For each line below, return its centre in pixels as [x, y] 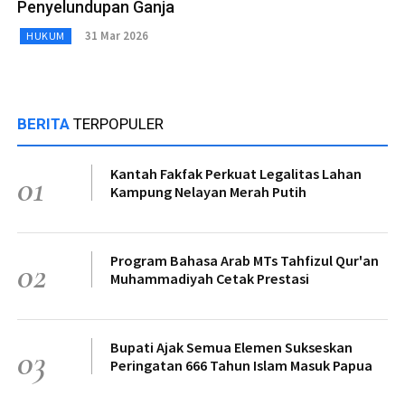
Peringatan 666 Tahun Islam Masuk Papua [241, 365]
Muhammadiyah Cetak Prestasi [210, 278]
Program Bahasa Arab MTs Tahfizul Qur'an [245, 260]
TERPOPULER [118, 123]
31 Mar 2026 [116, 36]
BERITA [45, 123]
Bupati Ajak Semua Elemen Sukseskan [231, 347]
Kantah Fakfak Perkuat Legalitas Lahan [236, 173]
